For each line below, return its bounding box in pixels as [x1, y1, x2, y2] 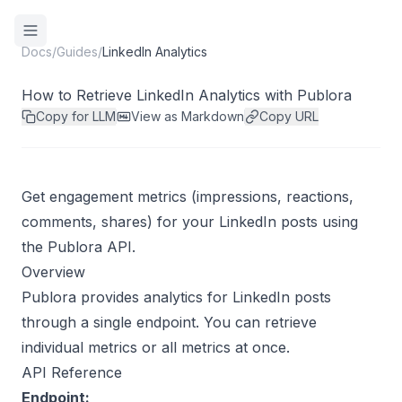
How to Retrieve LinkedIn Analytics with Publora [22, 86, 352, 104]
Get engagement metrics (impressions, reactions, [22, 188, 354, 205]
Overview [22, 263, 85, 281]
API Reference [22, 363, 122, 381]
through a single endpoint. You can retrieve [22, 313, 317, 331]
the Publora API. [22, 238, 135, 256]
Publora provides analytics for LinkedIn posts [22, 288, 331, 306]
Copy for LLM [36, 109, 116, 124]
